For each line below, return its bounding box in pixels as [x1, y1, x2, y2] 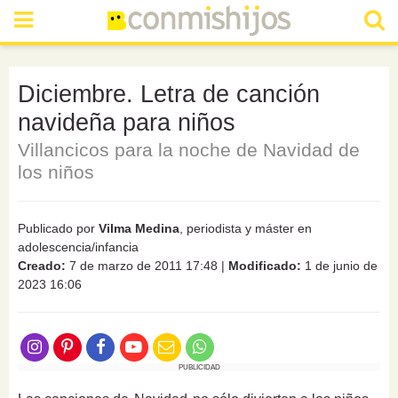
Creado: [18, 259, 66, 273]
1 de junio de [301, 259, 378, 273]
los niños [18, 162, 94, 182]
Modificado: [228, 259, 301, 273]
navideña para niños [18, 109, 235, 136]
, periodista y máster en [179, 221, 312, 235]
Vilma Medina [99, 221, 179, 235]
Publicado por [18, 221, 99, 235]
